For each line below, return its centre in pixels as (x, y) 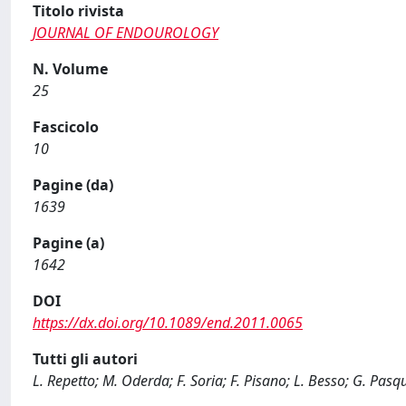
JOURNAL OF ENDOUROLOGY (126, 33)
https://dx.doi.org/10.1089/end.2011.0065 (168, 323)
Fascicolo (66, 127)
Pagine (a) (68, 243)
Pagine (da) (73, 185)
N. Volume (70, 69)
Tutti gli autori (85, 359)
